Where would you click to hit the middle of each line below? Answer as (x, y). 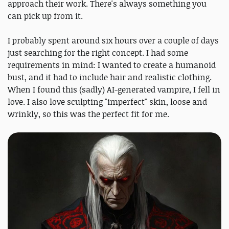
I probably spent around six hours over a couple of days (113, 40)
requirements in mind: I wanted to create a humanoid (112, 65)
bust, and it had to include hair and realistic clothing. (110, 77)
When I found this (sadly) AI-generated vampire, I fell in (114, 89)
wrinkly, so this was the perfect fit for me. (88, 114)
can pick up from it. (45, 16)
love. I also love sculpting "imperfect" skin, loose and (107, 101)
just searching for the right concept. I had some (98, 52)
